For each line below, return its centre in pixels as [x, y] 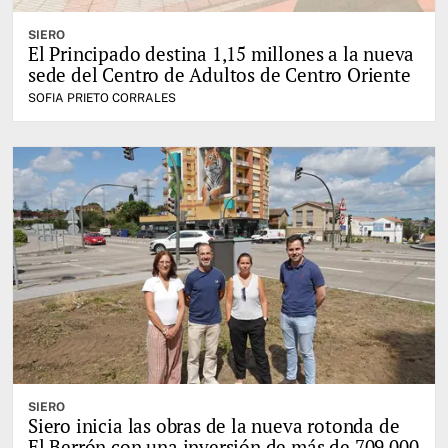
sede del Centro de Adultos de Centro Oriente [219, 74]
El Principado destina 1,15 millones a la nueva [221, 53]
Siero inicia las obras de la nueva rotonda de [214, 426]
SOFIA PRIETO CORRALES [102, 98]
